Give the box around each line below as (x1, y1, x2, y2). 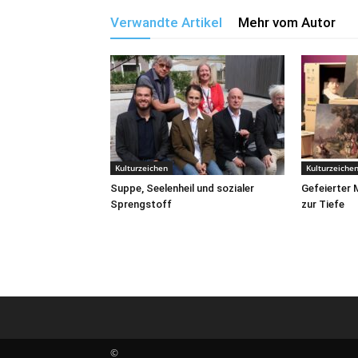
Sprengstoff (110, 198, 172, 210)
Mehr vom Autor (238, 14, 336, 30)
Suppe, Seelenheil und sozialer (110, 182, 254, 194)
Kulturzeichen (115, 162, 168, 173)
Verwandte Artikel (110, 14, 222, 30)
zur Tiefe (301, 198, 344, 210)
